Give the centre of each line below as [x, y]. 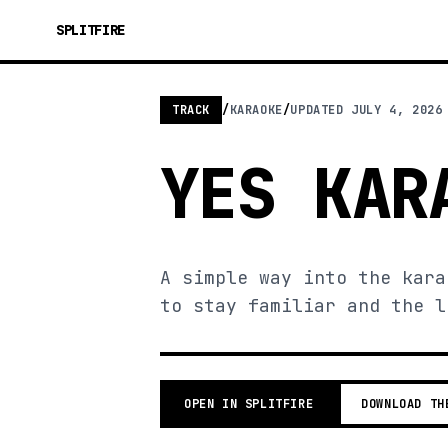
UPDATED [321, 110]
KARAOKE [256, 110]
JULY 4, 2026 [397, 110]
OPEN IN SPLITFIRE [249, 404]
